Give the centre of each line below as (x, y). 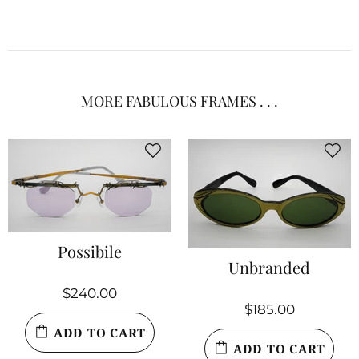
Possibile (90, 251)
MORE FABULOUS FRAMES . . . (179, 101)
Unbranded (269, 268)
